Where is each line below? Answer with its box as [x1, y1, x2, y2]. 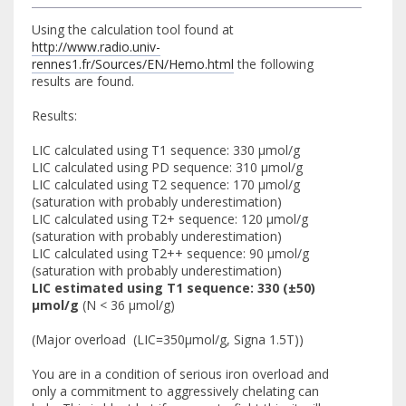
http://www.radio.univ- [32, 37, 160, 55]
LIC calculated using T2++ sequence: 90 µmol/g [32, 244, 309, 262]
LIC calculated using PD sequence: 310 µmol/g [32, 158, 303, 176]
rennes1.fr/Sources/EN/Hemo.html [32, 54, 234, 72]
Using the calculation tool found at [32, 20, 234, 38]
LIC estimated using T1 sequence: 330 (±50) [32, 278, 315, 296]
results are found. [32, 72, 134, 90]
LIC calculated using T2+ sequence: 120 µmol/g [32, 209, 308, 227]
